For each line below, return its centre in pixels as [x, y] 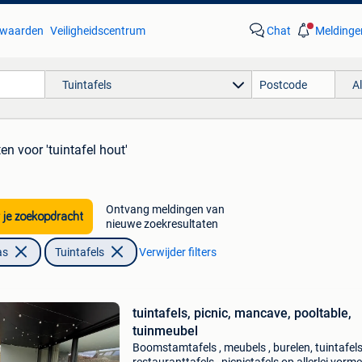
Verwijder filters [177, 252]
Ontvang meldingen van [165, 209]
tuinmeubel [165, 331]
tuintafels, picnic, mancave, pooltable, [242, 313]
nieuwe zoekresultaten [162, 224]
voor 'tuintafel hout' [73, 150]
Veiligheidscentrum [97, 31]
